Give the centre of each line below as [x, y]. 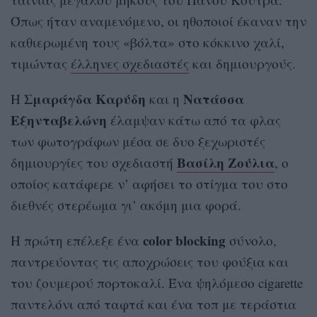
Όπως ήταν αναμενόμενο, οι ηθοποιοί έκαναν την [158, 21]
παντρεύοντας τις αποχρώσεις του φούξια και [150, 262]
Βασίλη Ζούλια [226, 163]
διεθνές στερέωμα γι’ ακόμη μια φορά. [126, 205]
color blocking [183, 241]
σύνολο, [251, 241]
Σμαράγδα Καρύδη [85, 99]
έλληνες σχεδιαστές [130, 64]
